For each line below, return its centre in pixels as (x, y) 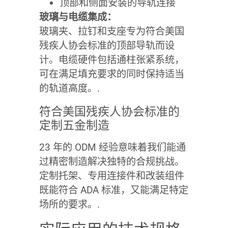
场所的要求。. (69, 204)
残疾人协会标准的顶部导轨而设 (107, 45)
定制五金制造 (74, 125)
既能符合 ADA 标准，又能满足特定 (113, 190)
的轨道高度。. (69, 88)
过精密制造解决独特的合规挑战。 (111, 161)
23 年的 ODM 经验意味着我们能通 (112, 147)
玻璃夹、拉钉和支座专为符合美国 (111, 31)
